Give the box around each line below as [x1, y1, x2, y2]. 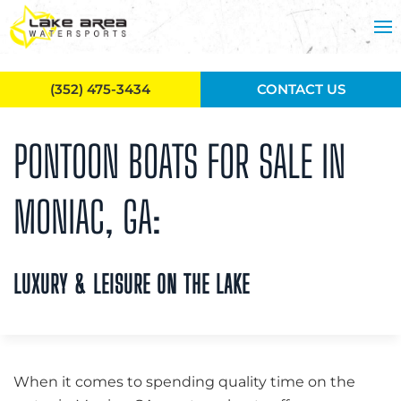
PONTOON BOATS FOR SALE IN [13, 136, 346, 187]
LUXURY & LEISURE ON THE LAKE [13, 269, 250, 299]
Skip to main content [31, 33, 183, 50]
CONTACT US [256, 81, 346, 98]
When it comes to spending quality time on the [13, 373, 355, 390]
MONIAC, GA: [13, 192, 161, 243]
